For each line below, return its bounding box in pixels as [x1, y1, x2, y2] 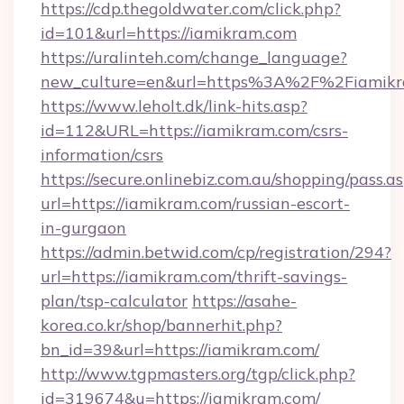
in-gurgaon [41, 217, 126, 238]
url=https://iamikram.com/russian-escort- [41, 193, 350, 214]
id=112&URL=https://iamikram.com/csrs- [41, 120, 348, 141]
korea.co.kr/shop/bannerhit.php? [41, 315, 282, 335]
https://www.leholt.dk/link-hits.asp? [41, 96, 308, 116]
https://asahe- [192, 290, 297, 311]
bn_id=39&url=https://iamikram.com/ [41, 339, 319, 360]
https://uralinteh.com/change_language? [41, 47, 347, 68]
